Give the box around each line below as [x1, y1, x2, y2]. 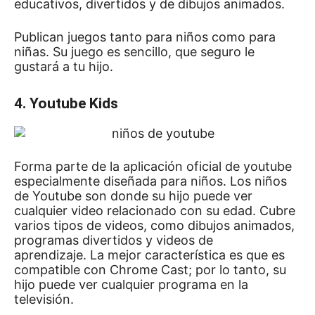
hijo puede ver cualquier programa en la [14, 277, 248, 292]
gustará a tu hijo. [14, 59, 117, 74]
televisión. [14, 292, 74, 307]
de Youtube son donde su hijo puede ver [14, 188, 252, 203]
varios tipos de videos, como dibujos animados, [14, 218, 295, 233]
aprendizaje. [14, 247, 90, 262]
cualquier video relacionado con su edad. [14, 203, 259, 218]
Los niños [230, 174, 287, 188]
